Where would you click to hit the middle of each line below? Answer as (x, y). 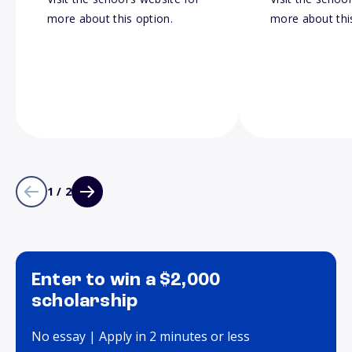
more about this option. (110, 19)
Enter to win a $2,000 (126, 281)
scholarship (85, 302)
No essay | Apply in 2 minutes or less (141, 337)
